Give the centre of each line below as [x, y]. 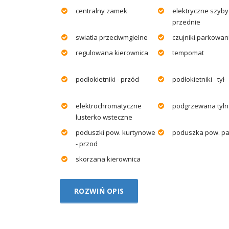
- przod [87, 143]
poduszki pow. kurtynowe [116, 132]
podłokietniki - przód [107, 79]
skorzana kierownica [108, 159]
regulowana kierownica [112, 52]
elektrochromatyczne [109, 106]
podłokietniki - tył [198, 79]
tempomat [188, 52]
